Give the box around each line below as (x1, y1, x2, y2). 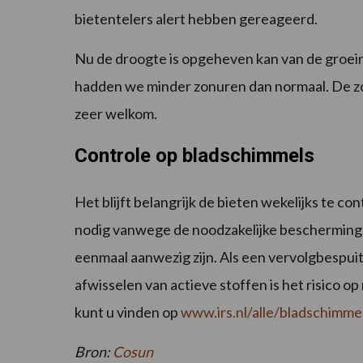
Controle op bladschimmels (75, 144, 314, 168)
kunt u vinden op (75, 303, 181, 322)
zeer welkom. (75, 105, 157, 123)
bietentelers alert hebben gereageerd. (75, 10, 318, 28)
